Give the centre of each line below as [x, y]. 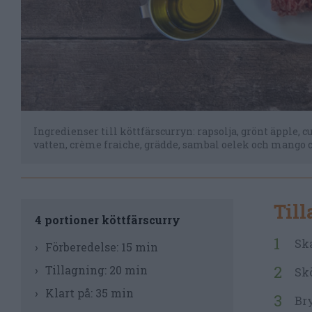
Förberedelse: [83, 247]
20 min [128, 270]
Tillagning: [77, 270]
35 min [115, 293]
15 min [140, 247]
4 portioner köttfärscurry [108, 220]
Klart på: [70, 293]
